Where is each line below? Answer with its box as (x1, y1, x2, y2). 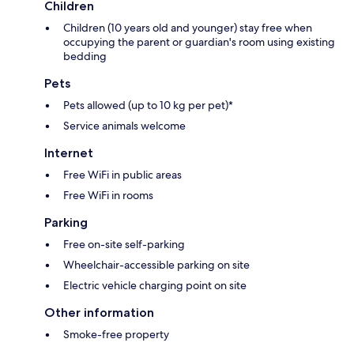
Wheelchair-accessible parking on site (63, 258, 250, 273)
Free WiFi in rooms (63, 188, 153, 203)
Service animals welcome (63, 119, 186, 134)
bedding (63, 49, 107, 64)
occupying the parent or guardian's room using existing (63, 35, 335, 50)
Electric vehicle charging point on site (63, 278, 247, 293)
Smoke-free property (63, 327, 169, 342)
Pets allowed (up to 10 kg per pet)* (63, 98, 233, 113)
